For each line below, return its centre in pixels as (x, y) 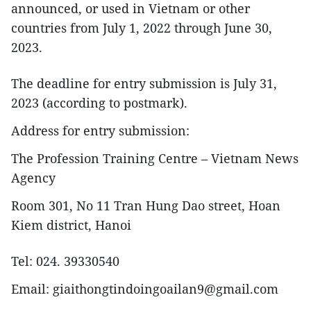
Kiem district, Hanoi (71, 225)
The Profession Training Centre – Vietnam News (155, 158)
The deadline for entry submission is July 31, (144, 83)
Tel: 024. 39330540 (65, 261)
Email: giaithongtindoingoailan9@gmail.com (145, 289)
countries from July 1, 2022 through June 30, (142, 28)
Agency (33, 178)
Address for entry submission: (100, 131)
